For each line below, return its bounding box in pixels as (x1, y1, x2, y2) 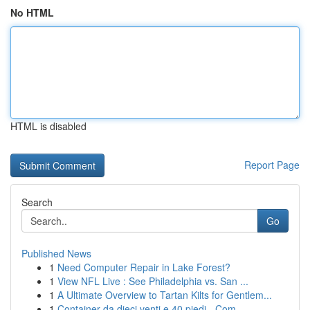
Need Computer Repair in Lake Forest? (57, 260, 230, 274)
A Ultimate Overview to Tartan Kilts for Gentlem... (57, 288, 272, 302)
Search (21, 195, 53, 209)
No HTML (10, 6, 54, 19)
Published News (21, 246, 91, 260)
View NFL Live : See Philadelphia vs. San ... (57, 274, 248, 288)
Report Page (244, 158, 300, 172)
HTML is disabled (10, 119, 86, 133)
